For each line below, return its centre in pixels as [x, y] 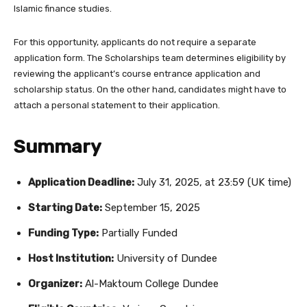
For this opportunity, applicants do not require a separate [135, 42]
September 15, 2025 [151, 208]
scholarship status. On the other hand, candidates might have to [150, 90]
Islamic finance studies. [63, 9]
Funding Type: [63, 233]
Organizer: [55, 284]
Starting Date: [65, 208]
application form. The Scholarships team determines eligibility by [150, 58]
